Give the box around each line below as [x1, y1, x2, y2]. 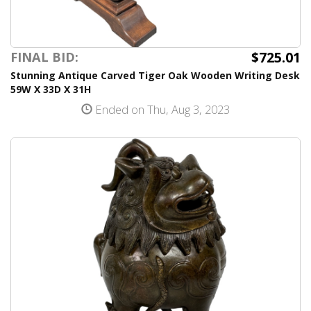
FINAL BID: [10, 49, 78, 66]
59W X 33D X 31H [10, 83, 91, 96]
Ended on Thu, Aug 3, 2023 [92, 101, 230, 118]
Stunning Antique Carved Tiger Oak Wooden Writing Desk [10, 69, 300, 83]
